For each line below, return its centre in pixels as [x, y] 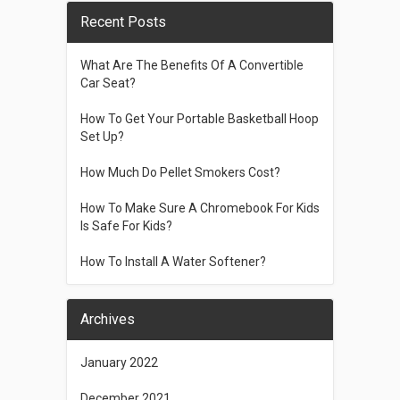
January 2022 [119, 362]
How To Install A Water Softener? [173, 261]
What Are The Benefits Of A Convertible [192, 65]
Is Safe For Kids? [126, 225]
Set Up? [102, 136]
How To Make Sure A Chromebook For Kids [200, 208]
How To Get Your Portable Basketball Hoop [199, 118]
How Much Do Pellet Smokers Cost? [180, 172]
